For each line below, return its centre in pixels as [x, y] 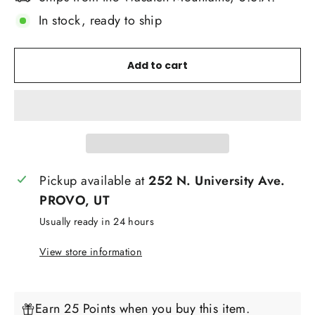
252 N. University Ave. [217, 181]
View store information [91, 252]
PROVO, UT [75, 201]
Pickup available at [94, 181]
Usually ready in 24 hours [97, 222]
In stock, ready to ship [101, 21]
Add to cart [157, 66]
